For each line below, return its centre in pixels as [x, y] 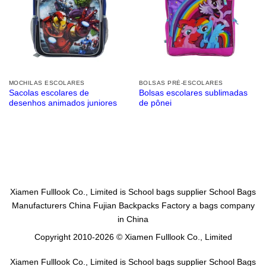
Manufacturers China [51, 205]
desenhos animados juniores [63, 103]
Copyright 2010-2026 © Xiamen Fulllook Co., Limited [133, 237]
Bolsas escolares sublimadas [193, 93]
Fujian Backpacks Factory [141, 205]
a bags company [222, 205]
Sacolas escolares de [49, 93]
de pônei [155, 103]
